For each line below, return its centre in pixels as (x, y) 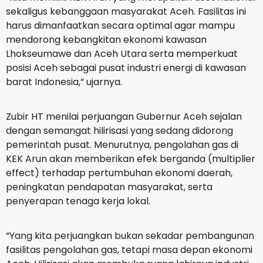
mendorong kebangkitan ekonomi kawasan (106, 40)
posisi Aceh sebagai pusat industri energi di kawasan (126, 68)
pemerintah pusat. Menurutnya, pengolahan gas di (122, 145)
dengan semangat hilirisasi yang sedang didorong (119, 131)
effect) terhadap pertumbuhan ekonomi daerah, (119, 173)
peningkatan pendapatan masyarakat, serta (109, 187)
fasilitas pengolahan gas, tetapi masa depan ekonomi (129, 250)
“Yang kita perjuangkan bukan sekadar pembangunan (130, 236)
